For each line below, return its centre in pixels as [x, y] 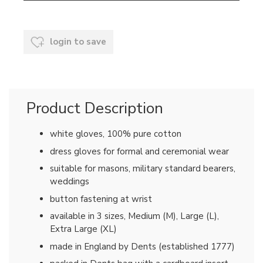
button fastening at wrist [101, 199]
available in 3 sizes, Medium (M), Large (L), [134, 216]
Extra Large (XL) [83, 229]
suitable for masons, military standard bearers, [143, 169]
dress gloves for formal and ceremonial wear [139, 151]
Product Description [95, 108]
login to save [77, 41]
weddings [70, 182]
